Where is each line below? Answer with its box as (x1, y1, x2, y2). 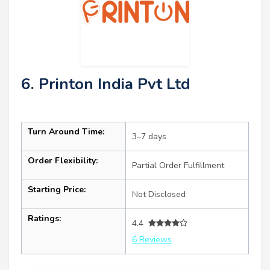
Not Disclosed (132, 188, 186, 200)
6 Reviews (132, 233, 172, 245)
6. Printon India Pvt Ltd (21, 73, 190, 95)
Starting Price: (28, 183, 86, 195)
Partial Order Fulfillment (132, 159, 224, 171)
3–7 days (132, 130, 166, 142)
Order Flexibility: (28, 154, 98, 166)
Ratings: (28, 212, 61, 224)
